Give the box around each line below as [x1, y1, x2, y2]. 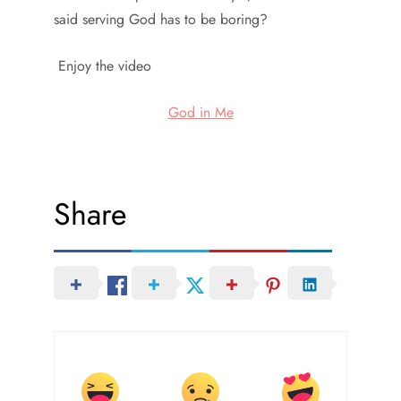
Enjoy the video [54, 55, 151, 77]
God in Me [167, 102, 234, 124]
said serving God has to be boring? [54, 9, 268, 30]
